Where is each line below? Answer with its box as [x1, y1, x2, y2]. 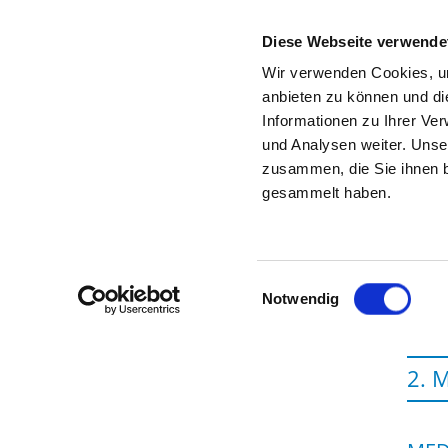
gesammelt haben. [262, 184, 392, 202]
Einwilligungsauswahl [261, 277, 402, 295]
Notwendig [262, 290, 340, 307]
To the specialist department [155, 128, 372, 151]
